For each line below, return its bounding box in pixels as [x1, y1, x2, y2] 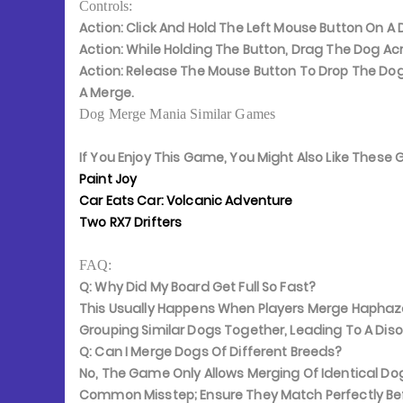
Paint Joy [79, 170, 138, 188]
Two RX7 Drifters [79, 213, 183, 231]
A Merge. [79, 84, 135, 102]
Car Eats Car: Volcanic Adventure [79, 192, 293, 210]
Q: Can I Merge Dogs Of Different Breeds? [79, 343, 343, 361]
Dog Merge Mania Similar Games [79, 105, 276, 122]
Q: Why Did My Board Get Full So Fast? [79, 278, 317, 296]
